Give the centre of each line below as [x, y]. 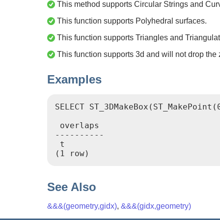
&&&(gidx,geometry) [156, 206]
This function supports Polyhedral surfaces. [131, 21]
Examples [74, 80]
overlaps [77, 126]
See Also [72, 187]
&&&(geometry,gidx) [82, 206]
